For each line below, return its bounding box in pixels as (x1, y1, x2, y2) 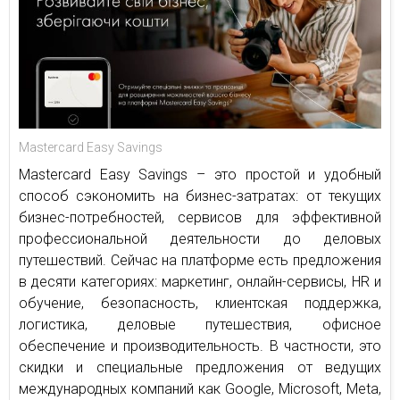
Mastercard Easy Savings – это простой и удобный (19, 165, 381, 183)
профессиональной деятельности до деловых (19, 229, 381, 247)
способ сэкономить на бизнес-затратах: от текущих (19, 187, 381, 204)
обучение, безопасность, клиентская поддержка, (19, 294, 381, 312)
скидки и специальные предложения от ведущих (19, 358, 381, 376)
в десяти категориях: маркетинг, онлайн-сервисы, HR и (19, 272, 381, 290)
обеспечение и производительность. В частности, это (19, 337, 381, 354)
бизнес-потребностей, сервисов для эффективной (19, 208, 381, 226)
